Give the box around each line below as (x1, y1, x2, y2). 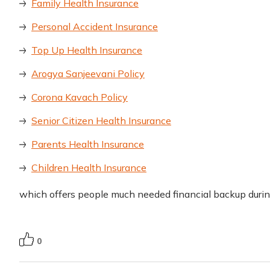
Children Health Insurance (31, 162, 146, 174)
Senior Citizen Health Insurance (31, 115, 171, 127)
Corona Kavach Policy (31, 91, 128, 104)
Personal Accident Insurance (31, 20, 158, 33)
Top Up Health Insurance (31, 44, 142, 57)
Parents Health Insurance (31, 138, 144, 151)
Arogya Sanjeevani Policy (31, 67, 145, 80)
